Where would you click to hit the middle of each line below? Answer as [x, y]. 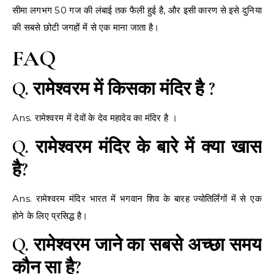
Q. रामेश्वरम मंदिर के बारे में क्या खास [137, 147]
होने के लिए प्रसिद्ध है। [50, 215]
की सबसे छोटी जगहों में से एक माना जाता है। [86, 27]
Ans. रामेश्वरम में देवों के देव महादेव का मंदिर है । [95, 117]
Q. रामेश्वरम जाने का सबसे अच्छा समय [137, 245]
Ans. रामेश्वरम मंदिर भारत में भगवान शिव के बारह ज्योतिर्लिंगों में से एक [137, 198]
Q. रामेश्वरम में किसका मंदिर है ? [114, 89]
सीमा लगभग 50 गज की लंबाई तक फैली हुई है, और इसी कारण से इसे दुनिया [137, 10]
